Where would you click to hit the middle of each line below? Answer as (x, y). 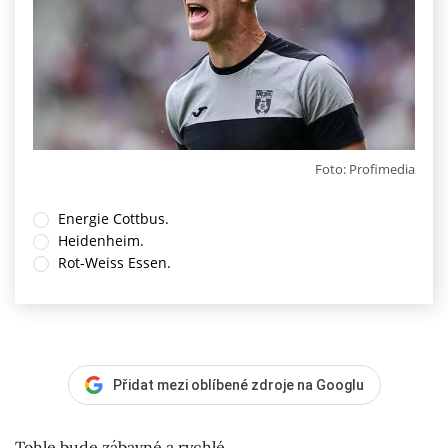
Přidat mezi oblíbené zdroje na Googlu (238, 384)
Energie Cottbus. (113, 219)
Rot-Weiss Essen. (114, 263)
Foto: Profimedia (365, 169)
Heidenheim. (100, 241)
